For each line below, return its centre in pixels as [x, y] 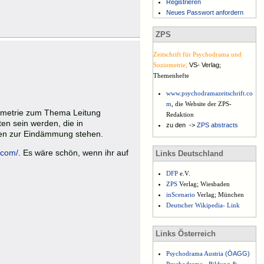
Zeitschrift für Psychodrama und [197, 55]
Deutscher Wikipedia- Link [203, 205]
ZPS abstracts [218, 125]
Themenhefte [171, 76]
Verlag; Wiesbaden [204, 184]
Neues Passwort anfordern [205, 13]
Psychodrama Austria [195, 254]
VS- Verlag [204, 65]
